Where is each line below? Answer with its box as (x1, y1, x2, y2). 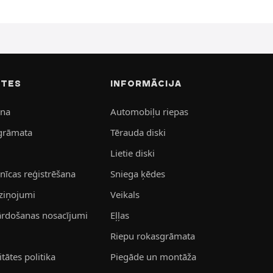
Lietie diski (110, 146, 155, 159)
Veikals (110, 188, 140, 200)
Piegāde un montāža (110, 250, 196, 263)
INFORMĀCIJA (110, 77, 182, 89)
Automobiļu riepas (110, 105, 188, 118)
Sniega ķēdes (110, 167, 165, 180)
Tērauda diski (110, 126, 166, 138)
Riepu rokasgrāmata (110, 229, 195, 242)
